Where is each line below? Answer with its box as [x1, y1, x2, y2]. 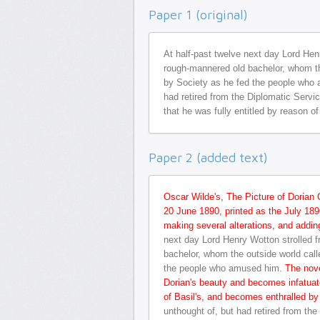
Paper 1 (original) [149, 7, 248, 22]
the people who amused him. [164, 263, 285, 274]
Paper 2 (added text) [149, 150, 268, 165]
